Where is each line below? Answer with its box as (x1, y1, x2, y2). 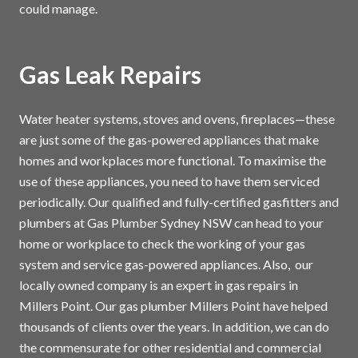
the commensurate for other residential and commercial (19, 340, 321, 356)
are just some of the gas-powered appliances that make (19, 132, 319, 148)
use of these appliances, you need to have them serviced (19, 173, 320, 189)
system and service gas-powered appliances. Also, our (19, 257, 313, 272)
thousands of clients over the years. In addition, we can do (19, 319, 329, 335)
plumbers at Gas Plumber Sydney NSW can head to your (19, 215, 324, 231)
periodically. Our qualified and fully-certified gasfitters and (19, 194, 339, 210)
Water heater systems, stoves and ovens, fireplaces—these (19, 111, 335, 127)
